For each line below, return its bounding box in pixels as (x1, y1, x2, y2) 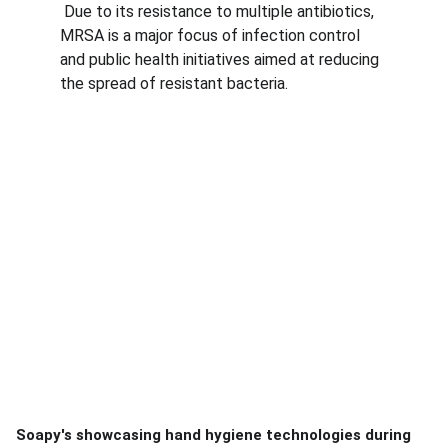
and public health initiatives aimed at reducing (60, 50, 383, 69)
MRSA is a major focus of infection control (60, 26, 364, 45)
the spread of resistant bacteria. (60, 74, 288, 93)
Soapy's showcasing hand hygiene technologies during (16, 425, 411, 444)
